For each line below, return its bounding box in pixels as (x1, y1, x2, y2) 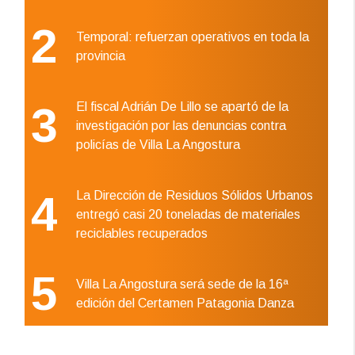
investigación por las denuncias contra (76, 118, 287, 132)
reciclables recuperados (76, 226, 208, 240)
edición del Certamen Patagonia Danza (76, 296, 295, 310)
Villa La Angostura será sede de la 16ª (76, 277, 289, 291)
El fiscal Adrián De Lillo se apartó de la (76, 99, 289, 113)
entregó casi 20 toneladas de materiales (76, 207, 301, 221)
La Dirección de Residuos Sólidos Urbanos (76, 188, 314, 202)
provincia (76, 48, 126, 63)
